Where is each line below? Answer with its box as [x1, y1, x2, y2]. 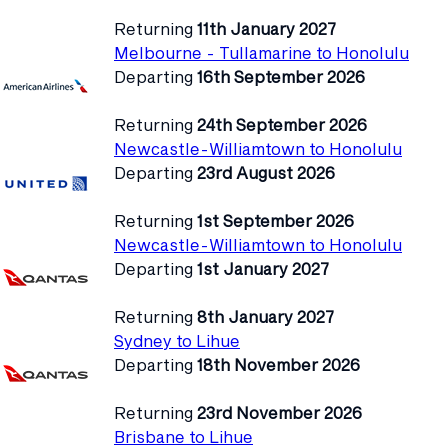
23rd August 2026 [197, 162, 335, 182]
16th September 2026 [197, 66, 365, 86]
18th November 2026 [197, 354, 360, 374]
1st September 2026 [197, 210, 354, 230]
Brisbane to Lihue [114, 426, 253, 446]
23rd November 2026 [197, 402, 362, 422]
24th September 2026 [197, 114, 367, 134]
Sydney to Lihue [114, 330, 240, 350]
